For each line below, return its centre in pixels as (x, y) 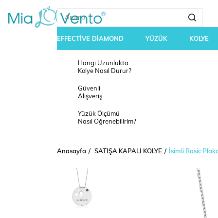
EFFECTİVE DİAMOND (90, 39)
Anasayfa (72, 152)
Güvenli (89, 89)
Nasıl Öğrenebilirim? (107, 122)
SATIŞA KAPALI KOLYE (128, 152)
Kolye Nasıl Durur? (105, 71)
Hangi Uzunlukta (103, 64)
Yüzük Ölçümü (99, 114)
